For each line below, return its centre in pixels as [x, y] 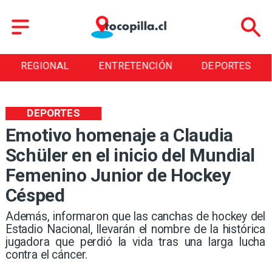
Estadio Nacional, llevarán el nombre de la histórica [135, 229]
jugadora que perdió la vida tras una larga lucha [135, 242]
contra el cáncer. [46, 254]
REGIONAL [45, 66]
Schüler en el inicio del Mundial [130, 155]
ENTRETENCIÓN [136, 66]
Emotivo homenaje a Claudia [119, 135]
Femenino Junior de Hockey [118, 175]
